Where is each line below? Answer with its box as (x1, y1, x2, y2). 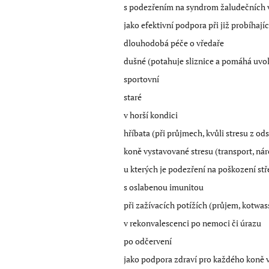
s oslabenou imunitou (124, 181, 204, 193)
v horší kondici (124, 109, 178, 121)
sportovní (124, 73, 159, 85)
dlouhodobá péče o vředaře (124, 37, 224, 49)
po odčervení (124, 235, 172, 247)
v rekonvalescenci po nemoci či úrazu (124, 217, 261, 229)
